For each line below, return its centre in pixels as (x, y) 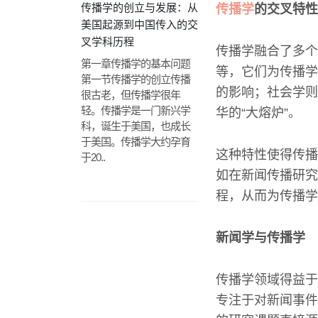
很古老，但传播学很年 (131, 95)
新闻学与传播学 (261, 238)
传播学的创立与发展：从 (139, 7)
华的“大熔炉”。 (258, 113)
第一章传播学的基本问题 (136, 64)
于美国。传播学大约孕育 (136, 142)
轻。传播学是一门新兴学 (136, 110)
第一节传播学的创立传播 (136, 79)
